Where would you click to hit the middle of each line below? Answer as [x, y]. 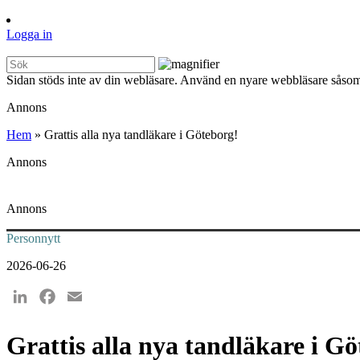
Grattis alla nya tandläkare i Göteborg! [141, 135]
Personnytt [33, 239]
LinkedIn [54, 297]
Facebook [83, 297]
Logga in [29, 35]
